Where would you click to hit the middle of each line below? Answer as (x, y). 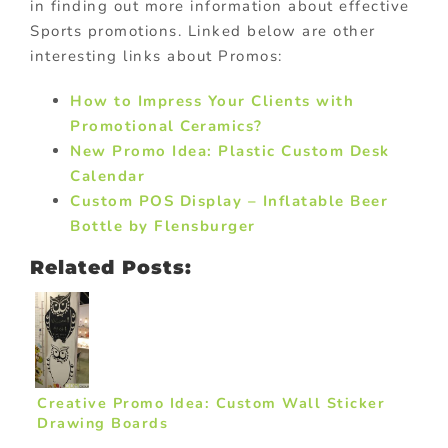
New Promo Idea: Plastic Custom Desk (230, 150)
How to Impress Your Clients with (212, 100)
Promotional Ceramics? (166, 125)
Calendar (107, 175)
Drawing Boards (102, 422)
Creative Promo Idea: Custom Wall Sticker (211, 402)
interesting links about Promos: (156, 55)
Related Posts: (111, 267)
